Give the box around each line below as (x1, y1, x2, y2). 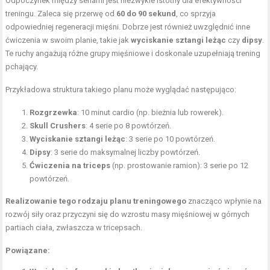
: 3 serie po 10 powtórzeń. (125, 134, 216, 144)
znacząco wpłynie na (186, 196, 262, 206)
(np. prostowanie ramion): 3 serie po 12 (110, 161, 249, 171)
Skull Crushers (30, 121, 86, 131)
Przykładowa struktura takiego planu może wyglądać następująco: (5, 85, 237, 95)
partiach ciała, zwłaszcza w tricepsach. (5, 223, 143, 233)
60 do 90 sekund (116, 9, 177, 19)
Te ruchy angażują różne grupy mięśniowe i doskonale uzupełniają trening (5, 49, 261, 58)
